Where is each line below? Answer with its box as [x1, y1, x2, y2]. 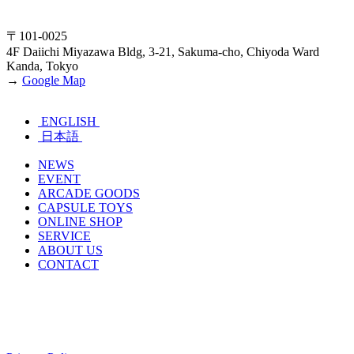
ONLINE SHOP [38, 214, 122, 228]
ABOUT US [38, 243, 103, 257]
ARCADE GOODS [38, 186, 140, 200]
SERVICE [38, 228, 91, 243]
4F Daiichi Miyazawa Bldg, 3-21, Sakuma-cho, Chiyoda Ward [6, 44, 319, 58]
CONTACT [38, 257, 99, 271]
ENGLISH [38, 114, 100, 128]
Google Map [22, 73, 85, 87]
